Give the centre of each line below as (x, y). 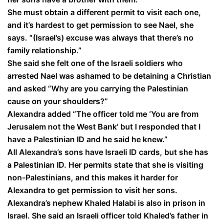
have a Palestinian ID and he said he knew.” (88, 139)
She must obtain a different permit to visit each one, (104, 12)
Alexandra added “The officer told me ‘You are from (103, 114)
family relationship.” (44, 50)
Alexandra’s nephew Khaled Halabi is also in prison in (106, 203)
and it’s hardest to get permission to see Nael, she (100, 25)
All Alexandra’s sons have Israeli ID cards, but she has (108, 152)
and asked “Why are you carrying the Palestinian (98, 88)
